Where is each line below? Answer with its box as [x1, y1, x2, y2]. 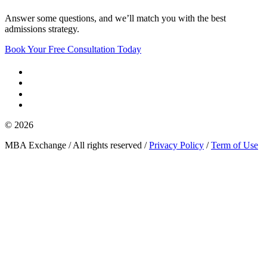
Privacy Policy [149, 139, 204, 150]
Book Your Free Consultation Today [5, 44, 141, 54]
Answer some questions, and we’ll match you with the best [5, 13, 226, 23]
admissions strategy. [5, 23, 79, 34]
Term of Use [211, 139, 258, 150]
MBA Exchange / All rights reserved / [5, 139, 149, 150]
